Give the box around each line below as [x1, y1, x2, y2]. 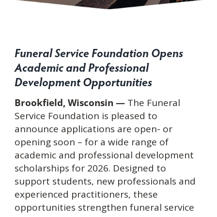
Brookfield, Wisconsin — [14, 96, 127, 109]
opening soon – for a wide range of [14, 136, 169, 148]
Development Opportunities [14, 74, 152, 90]
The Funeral [127, 96, 180, 109]
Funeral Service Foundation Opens [14, 45, 183, 61]
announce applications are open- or [14, 123, 172, 135]
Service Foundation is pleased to [14, 109, 157, 122]
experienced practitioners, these [14, 188, 158, 201]
